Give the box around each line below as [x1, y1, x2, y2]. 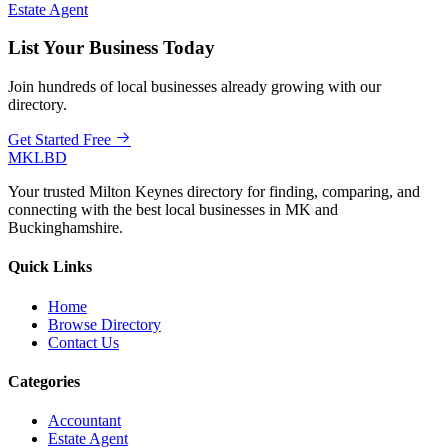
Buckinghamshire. [8, 219, 123, 237]
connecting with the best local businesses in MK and [8, 201, 338, 219]
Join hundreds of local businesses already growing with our [8, 78, 381, 96]
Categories [8, 372, 80, 390]
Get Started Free [8, 131, 111, 149]
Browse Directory [48, 315, 161, 333]
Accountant [48, 412, 121, 430]
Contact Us [48, 333, 119, 351]
